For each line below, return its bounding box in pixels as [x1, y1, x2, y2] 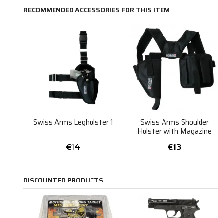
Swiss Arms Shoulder [140, 116, 209, 128]
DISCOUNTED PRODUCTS [23, 175, 103, 186]
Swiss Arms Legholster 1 [33, 116, 113, 128]
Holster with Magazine [137, 126, 212, 137]
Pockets [161, 135, 188, 146]
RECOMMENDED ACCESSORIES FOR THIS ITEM [23, 4, 170, 16]
